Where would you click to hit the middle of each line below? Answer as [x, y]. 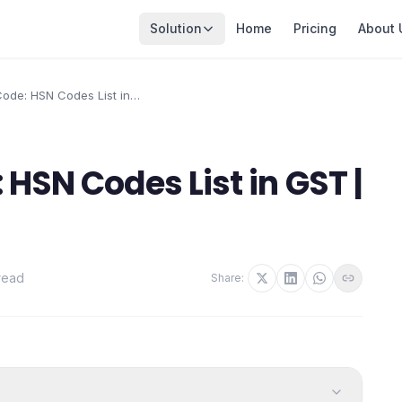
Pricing [315, 28]
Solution [176, 28]
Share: [227, 278]
